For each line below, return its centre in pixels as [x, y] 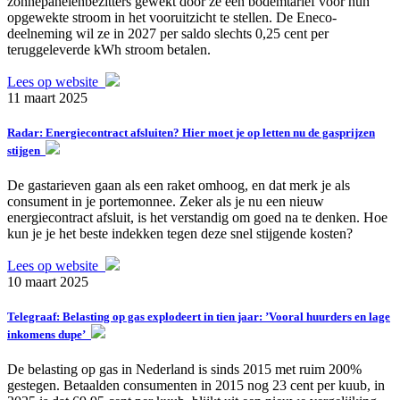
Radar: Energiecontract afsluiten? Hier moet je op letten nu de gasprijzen [191, 132]
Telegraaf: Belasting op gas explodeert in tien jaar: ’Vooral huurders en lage [199, 317]
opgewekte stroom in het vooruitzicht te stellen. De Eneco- [172, 17]
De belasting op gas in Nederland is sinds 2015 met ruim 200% [184, 370]
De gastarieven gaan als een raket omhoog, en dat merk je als [179, 185]
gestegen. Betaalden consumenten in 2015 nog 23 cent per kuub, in [196, 386]
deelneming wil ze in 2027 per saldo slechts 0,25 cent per [168, 33]
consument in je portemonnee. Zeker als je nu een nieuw [166, 201]
